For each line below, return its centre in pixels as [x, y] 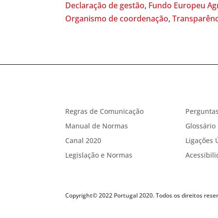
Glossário [200, 126]
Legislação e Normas [99, 155]
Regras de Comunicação [105, 111]
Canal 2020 [83, 140]
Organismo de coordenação [117, 18]
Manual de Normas [97, 126]
